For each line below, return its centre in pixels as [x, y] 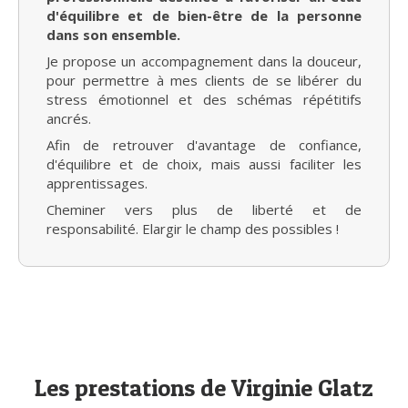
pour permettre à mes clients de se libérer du [204, 80]
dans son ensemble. [113, 35]
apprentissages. [97, 183]
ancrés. [69, 118]
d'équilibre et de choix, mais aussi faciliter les [204, 164]
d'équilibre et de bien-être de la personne [204, 15]
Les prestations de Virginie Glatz [204, 388]
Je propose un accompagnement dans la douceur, [204, 61]
